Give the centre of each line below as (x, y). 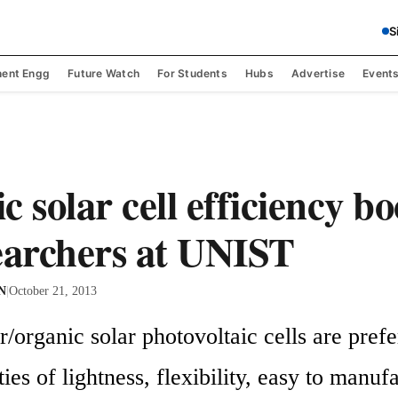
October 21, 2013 (53, 291)
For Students (192, 73)
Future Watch (104, 73)
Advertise (318, 73)
